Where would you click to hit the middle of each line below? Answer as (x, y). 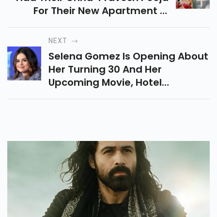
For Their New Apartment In (101, 11)
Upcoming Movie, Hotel (105, 83)
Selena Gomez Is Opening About (128, 56)
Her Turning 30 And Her (105, 70)
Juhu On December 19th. (108, 24)
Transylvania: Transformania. (122, 96)
